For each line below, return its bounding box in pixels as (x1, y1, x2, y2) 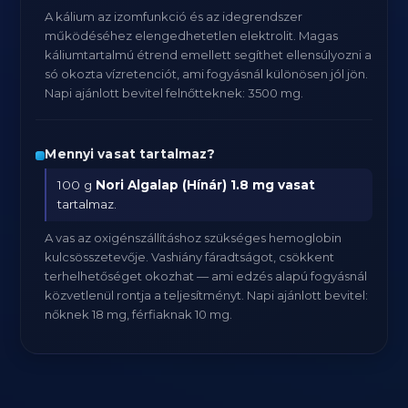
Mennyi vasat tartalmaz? (45, 147, 216, 161)
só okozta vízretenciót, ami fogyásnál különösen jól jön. (45, 66, 369, 81)
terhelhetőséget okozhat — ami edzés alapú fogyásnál (45, 269, 368, 283)
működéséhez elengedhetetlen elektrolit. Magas (45, 28, 339, 43)
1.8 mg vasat (230, 178, 316, 192)
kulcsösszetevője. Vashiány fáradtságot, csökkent (45, 250, 335, 264)
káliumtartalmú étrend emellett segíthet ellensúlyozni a (45, 47, 372, 62)
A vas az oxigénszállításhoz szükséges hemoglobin (45, 230, 342, 245)
